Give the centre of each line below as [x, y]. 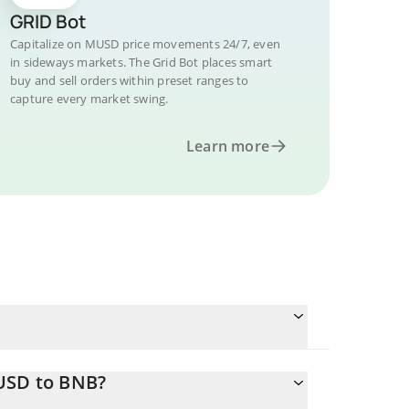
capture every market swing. [89, 99]
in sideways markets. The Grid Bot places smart [142, 62]
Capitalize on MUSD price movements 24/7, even [145, 44]
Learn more [228, 146]
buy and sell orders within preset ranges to [130, 80]
